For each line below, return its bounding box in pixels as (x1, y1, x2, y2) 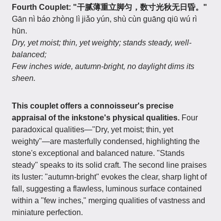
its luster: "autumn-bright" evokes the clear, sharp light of (12, 173, 207, 181)
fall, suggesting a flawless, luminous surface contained (12, 184, 202, 193)
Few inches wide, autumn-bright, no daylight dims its (12, 62, 194, 71)
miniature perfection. (12, 208, 83, 217)
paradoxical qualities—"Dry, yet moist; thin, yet (12, 125, 173, 134)
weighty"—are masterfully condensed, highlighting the (12, 137, 200, 146)
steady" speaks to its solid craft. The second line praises (12, 161, 207, 169)
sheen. (12, 74, 36, 82)
